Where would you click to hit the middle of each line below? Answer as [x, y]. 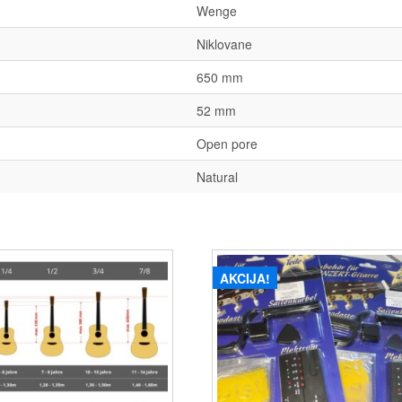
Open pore [227, 143]
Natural [217, 176]
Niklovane [224, 44]
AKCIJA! [245, 278]
